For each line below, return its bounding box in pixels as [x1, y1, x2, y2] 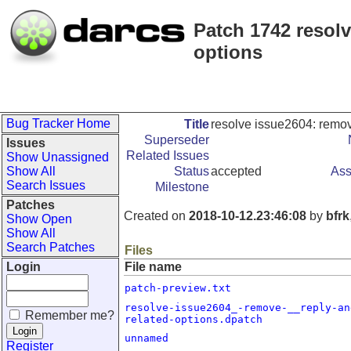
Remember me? [25, 309, 114, 322]
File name [125, 260, 182, 273]
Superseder [144, 133, 209, 147]
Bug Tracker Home [6, 117, 110, 130]
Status [174, 165, 209, 178]
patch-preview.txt [125, 282, 231, 294]
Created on [124, 209, 189, 223]
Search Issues [6, 179, 85, 192]
